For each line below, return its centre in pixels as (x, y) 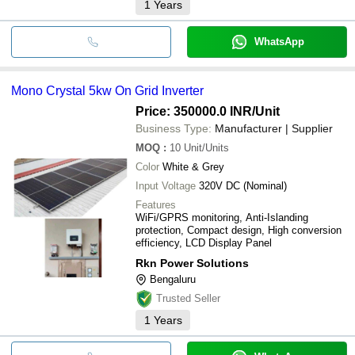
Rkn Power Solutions (192, 263)
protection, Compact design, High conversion (239, 230)
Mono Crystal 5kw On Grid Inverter (146, 90)
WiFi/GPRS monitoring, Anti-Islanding (222, 217)
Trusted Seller (188, 298)
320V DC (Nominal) (243, 185)
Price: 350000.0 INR (194, 111)
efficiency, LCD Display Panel (204, 242)
